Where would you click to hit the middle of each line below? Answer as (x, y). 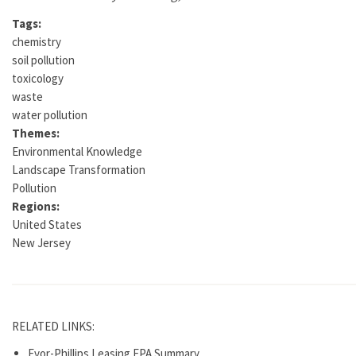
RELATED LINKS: (54, 326)
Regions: (37, 206)
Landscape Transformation (79, 169)
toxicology (38, 78)
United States (47, 224)
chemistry (37, 41)
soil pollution (43, 60)
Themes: (37, 133)
